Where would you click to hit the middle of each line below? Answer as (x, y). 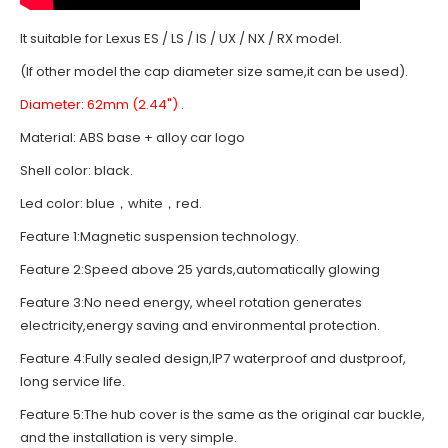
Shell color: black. (76, 171)
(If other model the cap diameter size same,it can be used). (214, 72)
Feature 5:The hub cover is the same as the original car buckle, (222, 415)
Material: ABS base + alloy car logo (132, 138)
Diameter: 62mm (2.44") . (102, 105)
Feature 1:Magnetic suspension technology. (159, 237)
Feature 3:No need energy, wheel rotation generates (191, 303)
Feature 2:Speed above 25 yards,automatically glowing (200, 270)
